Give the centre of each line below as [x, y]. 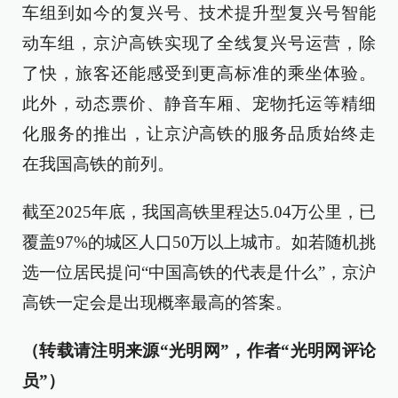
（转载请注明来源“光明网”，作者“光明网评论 [199, 350]
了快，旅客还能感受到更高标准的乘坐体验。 [199, 73]
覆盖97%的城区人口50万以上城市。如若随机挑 [199, 242]
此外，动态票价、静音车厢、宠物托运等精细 [199, 103]
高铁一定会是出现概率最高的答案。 [157, 302]
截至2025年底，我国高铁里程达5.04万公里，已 [199, 212]
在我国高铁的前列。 [98, 164]
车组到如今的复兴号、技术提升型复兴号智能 [199, 13]
